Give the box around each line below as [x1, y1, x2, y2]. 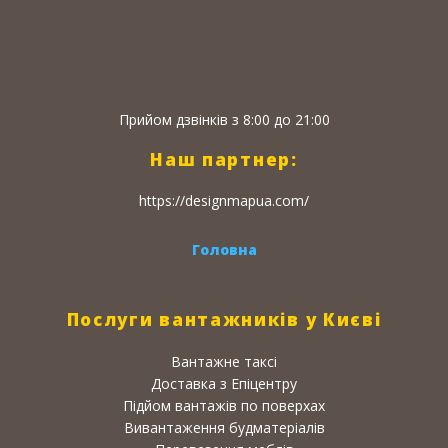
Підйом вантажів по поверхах [123, 395, 325, 415]
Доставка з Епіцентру [151, 373, 297, 393]
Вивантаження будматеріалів [123, 417, 325, 437]
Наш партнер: [150, 147, 298, 171]
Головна [191, 239, 257, 259]
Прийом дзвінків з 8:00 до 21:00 [118, 109, 330, 129]
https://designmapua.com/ [139, 190, 309, 210]
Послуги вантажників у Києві [66, 307, 382, 331]
